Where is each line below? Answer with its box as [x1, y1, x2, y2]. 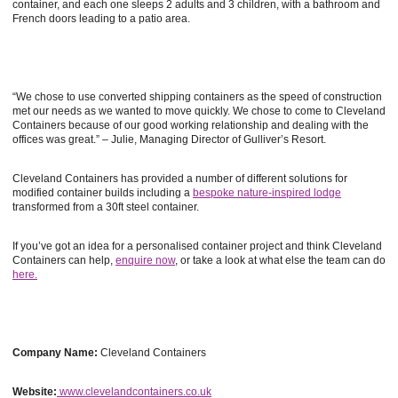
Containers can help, [12, 254, 115, 267]
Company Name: [12, 346, 98, 359]
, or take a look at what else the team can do [175, 254, 386, 267]
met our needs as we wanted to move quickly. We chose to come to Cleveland [12, 105, 386, 117]
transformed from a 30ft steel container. [12, 201, 199, 213]
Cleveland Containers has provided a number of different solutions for [12, 172, 347, 185]
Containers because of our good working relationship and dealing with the [12, 119, 369, 131]
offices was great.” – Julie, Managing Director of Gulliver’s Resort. [12, 133, 326, 146]
